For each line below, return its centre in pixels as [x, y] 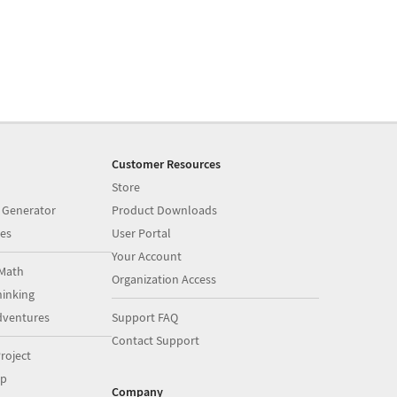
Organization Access [164, 279]
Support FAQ [145, 317]
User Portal [142, 233]
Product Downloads [165, 210]
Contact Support [156, 340]
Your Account [147, 256]
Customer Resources [167, 163]
